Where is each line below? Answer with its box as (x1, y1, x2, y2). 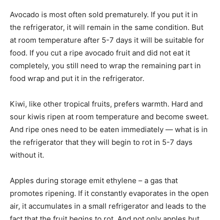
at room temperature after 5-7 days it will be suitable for (10, 35, 204, 45)
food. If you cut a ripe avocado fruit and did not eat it (10, 48, 190, 57)
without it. (10, 150, 44, 160)
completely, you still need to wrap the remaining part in (10, 60, 201, 70)
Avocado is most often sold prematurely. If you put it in (10, 9, 198, 19)
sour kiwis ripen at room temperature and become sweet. (10, 111, 209, 121)
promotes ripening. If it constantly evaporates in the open (10, 188, 209, 198)
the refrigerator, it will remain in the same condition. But (10, 22, 203, 32)
